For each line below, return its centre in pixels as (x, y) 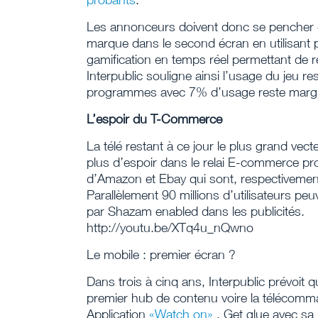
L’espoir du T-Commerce (154, 119)
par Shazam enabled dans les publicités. (196, 211)
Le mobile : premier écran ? (161, 254)
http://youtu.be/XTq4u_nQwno (170, 227)
